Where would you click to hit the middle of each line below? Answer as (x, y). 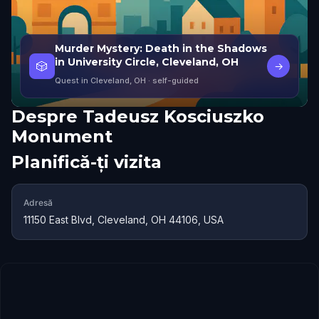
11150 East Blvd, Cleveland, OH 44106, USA (124, 220)
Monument (62, 136)
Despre (45, 116)
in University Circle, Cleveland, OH (147, 62)
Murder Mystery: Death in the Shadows (161, 48)
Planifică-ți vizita (87, 162)
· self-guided (172, 80)
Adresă (38, 203)
